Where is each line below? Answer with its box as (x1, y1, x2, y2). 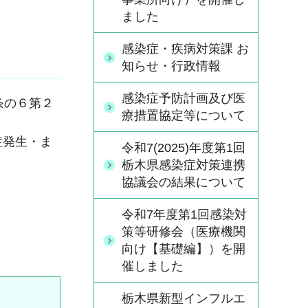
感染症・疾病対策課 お (122, 42, 249, 56)
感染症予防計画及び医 (122, 91, 245, 105)
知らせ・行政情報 (122, 59, 221, 73)
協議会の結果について (122, 175, 245, 189)
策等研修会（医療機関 (122, 225, 245, 239)
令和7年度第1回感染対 (122, 208, 247, 221)
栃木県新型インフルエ (122, 291, 245, 305)
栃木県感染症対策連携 (122, 158, 245, 172)
